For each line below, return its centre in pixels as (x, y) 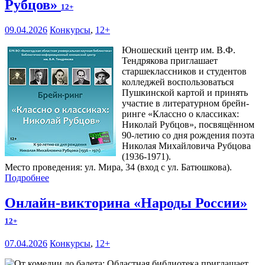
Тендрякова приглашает (170, 60)
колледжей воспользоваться (178, 82)
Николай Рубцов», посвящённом (188, 124)
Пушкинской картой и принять (185, 92)
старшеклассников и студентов (184, 71)
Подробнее (27, 177)
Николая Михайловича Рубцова (186, 146)
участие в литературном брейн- (185, 103)
